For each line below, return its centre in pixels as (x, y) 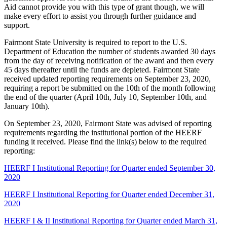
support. (17, 25)
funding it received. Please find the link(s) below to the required (105, 142)
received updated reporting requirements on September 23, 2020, (107, 79)
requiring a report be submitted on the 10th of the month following (110, 88)
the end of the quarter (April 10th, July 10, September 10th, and (105, 97)
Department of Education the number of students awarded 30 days (110, 52)
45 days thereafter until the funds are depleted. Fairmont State (102, 70)
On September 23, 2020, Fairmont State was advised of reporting (108, 124)
